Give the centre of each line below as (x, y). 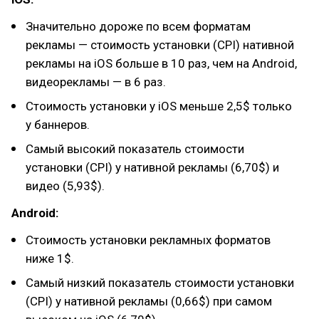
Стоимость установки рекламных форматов (148, 240)
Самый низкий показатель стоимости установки (160, 283)
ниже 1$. (50, 258)
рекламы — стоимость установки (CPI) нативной (160, 45)
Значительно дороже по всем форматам (138, 26)
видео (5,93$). (65, 186)
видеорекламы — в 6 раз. (96, 82)
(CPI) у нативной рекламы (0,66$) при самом (149, 301)
